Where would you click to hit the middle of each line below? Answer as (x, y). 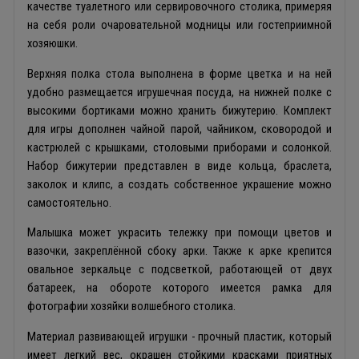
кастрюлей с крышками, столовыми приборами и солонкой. (179, 147)
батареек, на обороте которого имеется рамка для (179, 288)
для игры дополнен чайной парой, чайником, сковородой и (179, 129)
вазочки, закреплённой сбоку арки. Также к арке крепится (179, 251)
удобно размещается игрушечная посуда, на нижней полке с (179, 92)
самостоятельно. (69, 202)
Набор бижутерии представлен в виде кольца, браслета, (179, 165)
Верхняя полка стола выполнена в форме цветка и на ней (179, 73)
